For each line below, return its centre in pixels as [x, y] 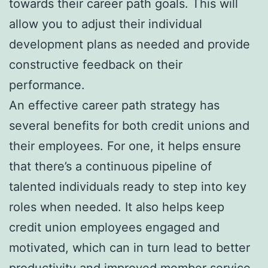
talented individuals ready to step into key [128, 186]
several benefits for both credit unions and [129, 125]
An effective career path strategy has [114, 105]
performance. [47, 85]
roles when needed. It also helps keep [117, 207]
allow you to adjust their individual [106, 24]
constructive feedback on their [96, 64]
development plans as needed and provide [130, 44]
